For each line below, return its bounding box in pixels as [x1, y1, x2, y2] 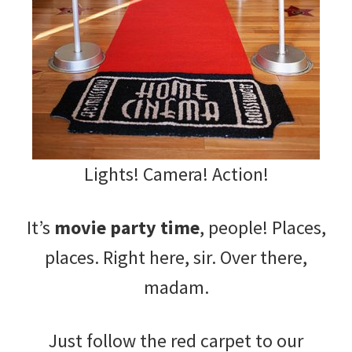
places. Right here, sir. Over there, [45, 244, 307, 269]
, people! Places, [199, 214, 326, 240]
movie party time [53, 214, 200, 240]
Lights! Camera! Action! [83, 161, 269, 186]
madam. [143, 274, 209, 299]
